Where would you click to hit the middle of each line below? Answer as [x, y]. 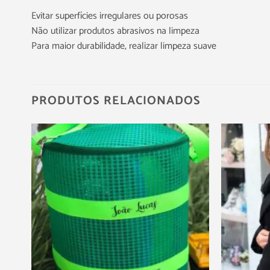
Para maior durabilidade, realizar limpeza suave [124, 46]
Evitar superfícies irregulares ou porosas [110, 16]
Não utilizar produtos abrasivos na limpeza [115, 31]
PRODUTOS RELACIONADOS [116, 101]
